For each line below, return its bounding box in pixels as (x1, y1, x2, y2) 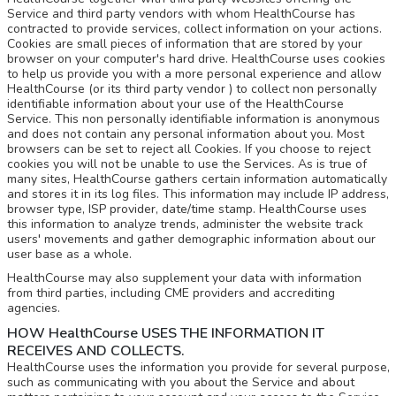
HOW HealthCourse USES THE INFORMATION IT (6, 324, 324, 343)
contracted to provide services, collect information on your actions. (6, 20, 382, 37)
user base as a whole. (6, 246, 132, 263)
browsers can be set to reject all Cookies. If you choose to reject (6, 141, 370, 157)
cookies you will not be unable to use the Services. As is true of (6, 156, 367, 172)
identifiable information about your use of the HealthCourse (6, 95, 344, 112)
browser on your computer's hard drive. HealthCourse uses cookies (6, 50, 385, 67)
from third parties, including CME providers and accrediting (6, 285, 335, 301)
